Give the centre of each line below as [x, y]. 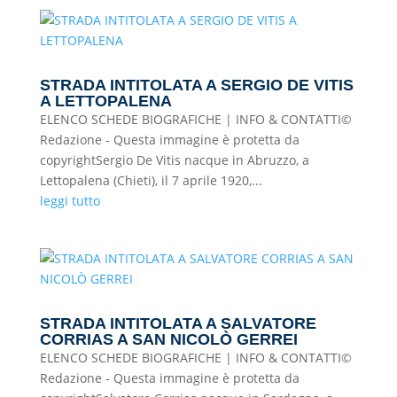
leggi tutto [70, 201]
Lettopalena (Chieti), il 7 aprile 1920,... [151, 180]
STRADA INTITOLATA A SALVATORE [178, 323]
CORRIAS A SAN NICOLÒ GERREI [168, 339]
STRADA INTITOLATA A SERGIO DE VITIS [196, 85]
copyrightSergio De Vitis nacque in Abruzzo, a [174, 160]
